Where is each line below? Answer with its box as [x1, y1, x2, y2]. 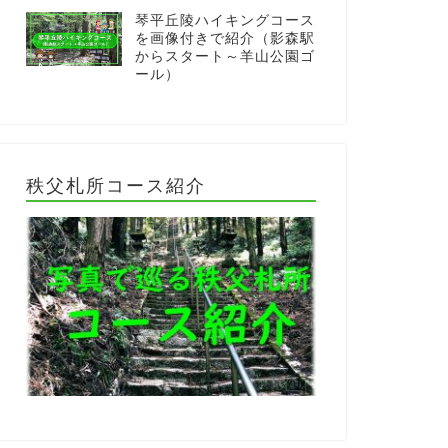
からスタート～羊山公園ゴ [134, 48, 315, 64]
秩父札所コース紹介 [25, 173, 206, 196]
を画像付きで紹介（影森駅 [134, 30, 315, 46]
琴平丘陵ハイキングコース [134, 12, 315, 28]
